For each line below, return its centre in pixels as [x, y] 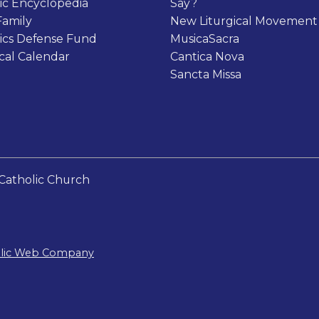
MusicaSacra [205, 38]
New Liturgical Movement [244, 21]
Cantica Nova [207, 56]
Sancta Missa [206, 74]
